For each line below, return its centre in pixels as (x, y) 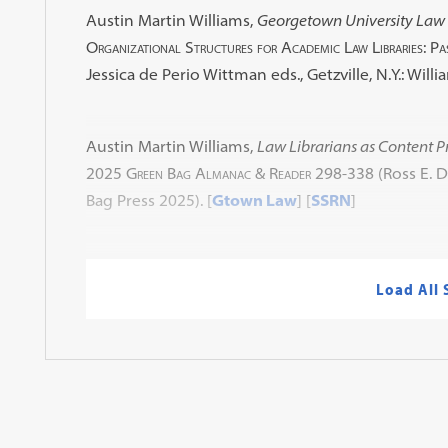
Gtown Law (254, 200)
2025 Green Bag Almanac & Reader (198, 173)
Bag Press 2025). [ (148, 200)
